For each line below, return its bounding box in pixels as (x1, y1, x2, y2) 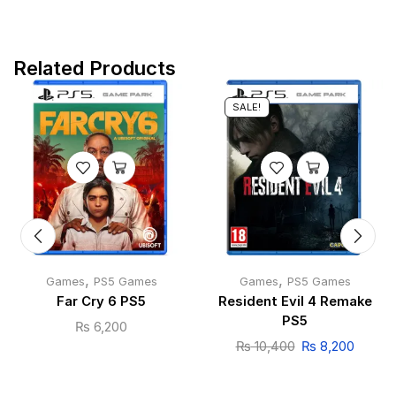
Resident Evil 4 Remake (217, 293, 372, 309)
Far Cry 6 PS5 (57, 293, 146, 309)
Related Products (13, 56, 176, 80)
